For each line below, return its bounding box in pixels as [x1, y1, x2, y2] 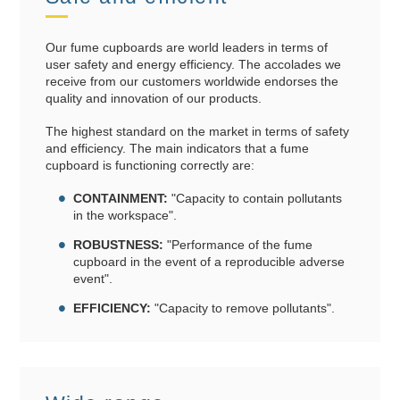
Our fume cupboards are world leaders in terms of [45, 40, 328, 55]
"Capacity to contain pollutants [168, 190, 343, 205]
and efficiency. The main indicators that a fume [45, 141, 309, 156]
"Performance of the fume [163, 237, 313, 252]
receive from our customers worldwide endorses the [45, 74, 338, 89]
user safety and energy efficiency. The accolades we [45, 57, 341, 72]
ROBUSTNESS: [73, 237, 164, 252]
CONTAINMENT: [73, 190, 169, 205]
